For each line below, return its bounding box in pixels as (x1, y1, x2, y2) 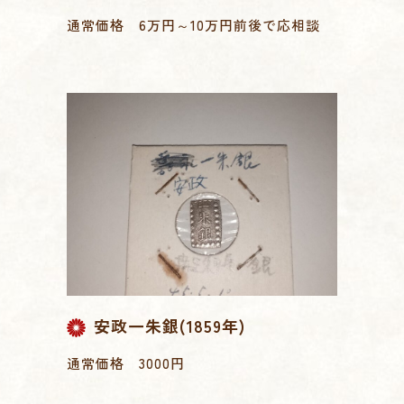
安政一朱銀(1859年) (94, 313, 245, 337)
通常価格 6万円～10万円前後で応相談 (67, 14, 320, 34)
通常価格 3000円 (67, 353, 185, 372)
